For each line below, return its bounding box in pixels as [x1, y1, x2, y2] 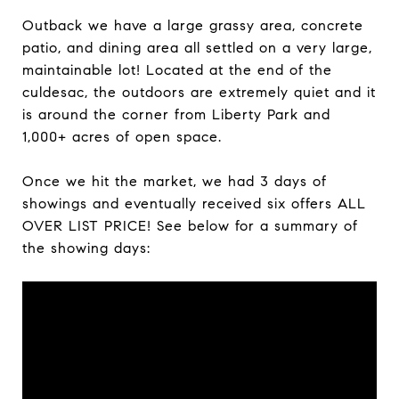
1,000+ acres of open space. [22, 128, 222, 146]
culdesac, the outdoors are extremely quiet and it [22, 84, 376, 102]
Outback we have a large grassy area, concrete [22, 17, 363, 35]
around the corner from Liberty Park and [38, 106, 330, 124]
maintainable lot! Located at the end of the [22, 61, 332, 79]
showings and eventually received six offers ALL [22, 195, 366, 213]
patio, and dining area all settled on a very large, [22, 39, 372, 57]
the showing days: [22, 240, 151, 257]
